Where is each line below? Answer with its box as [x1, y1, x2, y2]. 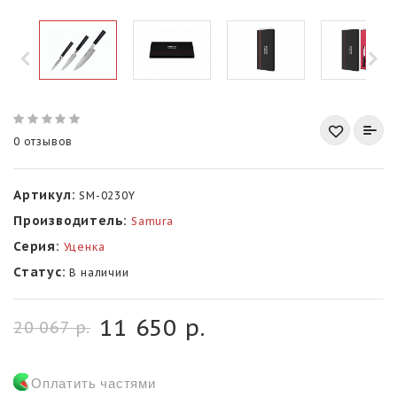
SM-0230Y [75, 188, 136, 202]
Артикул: [13, 186, 76, 203]
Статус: [13, 263, 66, 280]
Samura [131, 214, 174, 228]
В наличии [66, 265, 129, 279]
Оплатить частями [31, 375, 156, 391]
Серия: [13, 237, 60, 254]
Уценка [63, 239, 105, 253]
